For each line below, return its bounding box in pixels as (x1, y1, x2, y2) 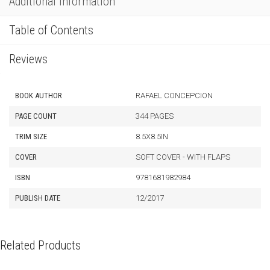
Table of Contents (9, 23, 93, 37)
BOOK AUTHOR (15, 91, 62, 100)
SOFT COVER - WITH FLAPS (136, 152, 230, 162)
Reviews (9, 52, 48, 66)
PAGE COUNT (15, 111, 57, 121)
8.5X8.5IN (136, 132, 168, 141)
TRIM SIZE (15, 132, 47, 141)
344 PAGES (136, 111, 174, 121)
